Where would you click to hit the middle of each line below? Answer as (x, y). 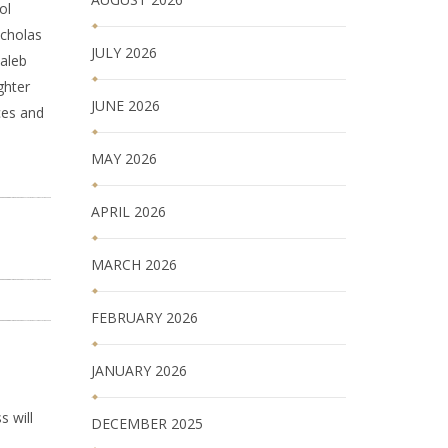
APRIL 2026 (128, 211)
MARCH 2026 (134, 264)
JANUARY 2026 (139, 370)
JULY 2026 (124, 52)
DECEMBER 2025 (147, 423)
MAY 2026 (124, 158)
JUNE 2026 (125, 105)
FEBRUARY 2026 (144, 317)
